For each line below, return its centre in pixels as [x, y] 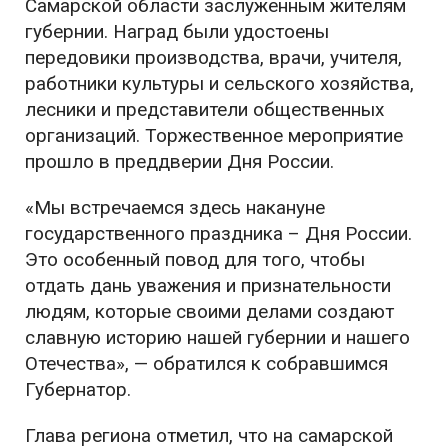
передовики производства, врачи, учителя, [213, 57]
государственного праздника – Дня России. [218, 233]
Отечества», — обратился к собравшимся [206, 363]
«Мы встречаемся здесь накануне [175, 207]
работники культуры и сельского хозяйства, [219, 83]
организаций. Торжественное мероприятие [214, 135]
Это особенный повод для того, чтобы [195, 259]
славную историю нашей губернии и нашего [217, 337]
